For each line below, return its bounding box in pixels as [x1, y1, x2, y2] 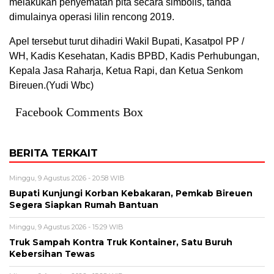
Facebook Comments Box [15, 105, 143, 119]
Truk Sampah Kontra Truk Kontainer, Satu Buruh [9, 237, 232, 247]
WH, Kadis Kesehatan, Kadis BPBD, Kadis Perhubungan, [9, 50, 259, 61]
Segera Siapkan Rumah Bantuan [9, 199, 158, 210]
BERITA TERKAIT [9, 146, 98, 159]
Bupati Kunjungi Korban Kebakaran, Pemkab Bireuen [9, 188, 253, 198]
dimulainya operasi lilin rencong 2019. [9, 11, 174, 22]
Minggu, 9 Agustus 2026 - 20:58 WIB [9, 173, 125, 182]
